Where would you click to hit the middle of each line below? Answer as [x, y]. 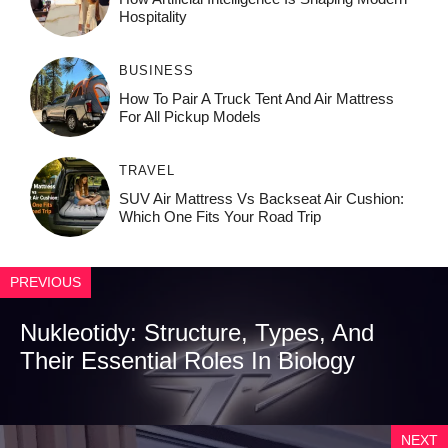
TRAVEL [146, 171]
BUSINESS [156, 71]
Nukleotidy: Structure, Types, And [197, 333]
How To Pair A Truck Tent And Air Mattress [256, 99]
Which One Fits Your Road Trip [219, 217]
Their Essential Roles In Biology [187, 361]
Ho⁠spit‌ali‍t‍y [152, 17]
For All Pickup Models [189, 117]
